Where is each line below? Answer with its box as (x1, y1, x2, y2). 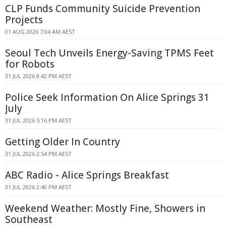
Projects (5, 13, 43, 26)
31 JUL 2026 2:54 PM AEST (5, 150, 72, 157)
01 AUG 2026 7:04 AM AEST (5, 28, 75, 35)
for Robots (5, 58, 54, 71)
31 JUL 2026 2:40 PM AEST (5, 183, 72, 191)
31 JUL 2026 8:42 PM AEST (5, 72, 72, 80)
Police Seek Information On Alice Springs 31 (5, 91, 209, 104)
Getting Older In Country (5, 135, 120, 148)
